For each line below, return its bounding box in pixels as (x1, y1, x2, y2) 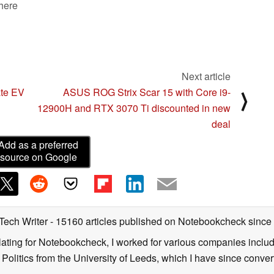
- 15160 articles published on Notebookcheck (50, 213, 246, 228)
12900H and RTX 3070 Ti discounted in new (37, 101, 231, 116)
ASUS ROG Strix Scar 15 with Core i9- (63, 85, 231, 100)
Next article (182, 69, 231, 84)
